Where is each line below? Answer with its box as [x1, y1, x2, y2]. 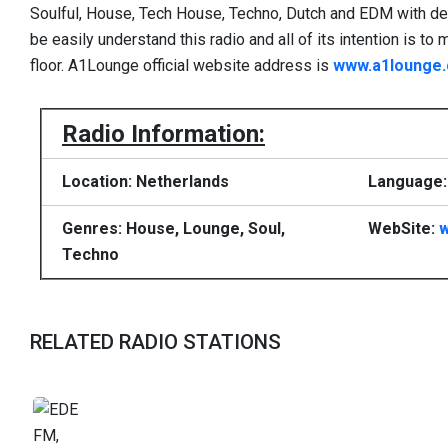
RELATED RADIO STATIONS [30, 329, 281, 354]
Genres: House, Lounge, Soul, [62, 218, 285, 238]
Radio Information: [62, 119, 265, 148]
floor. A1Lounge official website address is [30, 56, 333, 75]
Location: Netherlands [62, 171, 229, 191]
